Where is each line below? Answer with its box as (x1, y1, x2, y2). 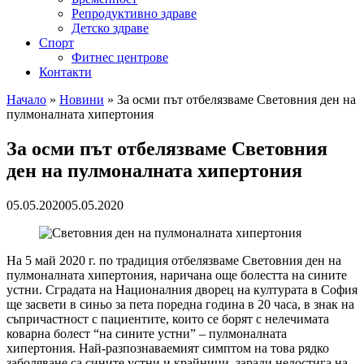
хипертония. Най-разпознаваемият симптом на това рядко (6, 340, 329, 355)
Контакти (39, 65, 92, 79)
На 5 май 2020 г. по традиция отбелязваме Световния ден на (6, 253, 341, 267)
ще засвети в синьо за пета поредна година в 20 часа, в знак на (6, 297, 354, 311)
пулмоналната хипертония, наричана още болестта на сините (6, 267, 347, 282)
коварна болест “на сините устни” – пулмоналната (6, 326, 287, 340)
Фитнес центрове (71, 50, 168, 64)
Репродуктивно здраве (71, 6, 197, 20)
